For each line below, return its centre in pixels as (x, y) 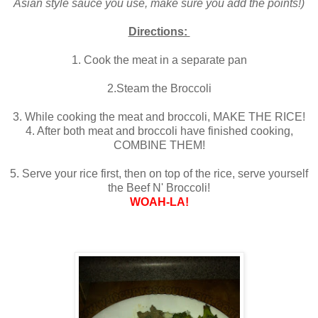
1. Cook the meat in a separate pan (159, 60)
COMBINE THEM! (159, 146)
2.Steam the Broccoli (159, 89)
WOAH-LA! (159, 202)
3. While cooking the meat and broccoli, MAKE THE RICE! (159, 117)
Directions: (159, 32)
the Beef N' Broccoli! (159, 188)
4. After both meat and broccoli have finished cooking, (159, 131)
